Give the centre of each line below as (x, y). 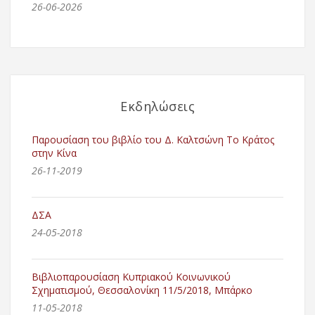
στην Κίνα (54, 153)
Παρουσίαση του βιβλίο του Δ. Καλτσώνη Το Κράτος (153, 140)
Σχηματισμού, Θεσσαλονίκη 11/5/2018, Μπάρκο (142, 290)
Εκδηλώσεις (157, 107)
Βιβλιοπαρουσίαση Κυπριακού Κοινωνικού (131, 277)
